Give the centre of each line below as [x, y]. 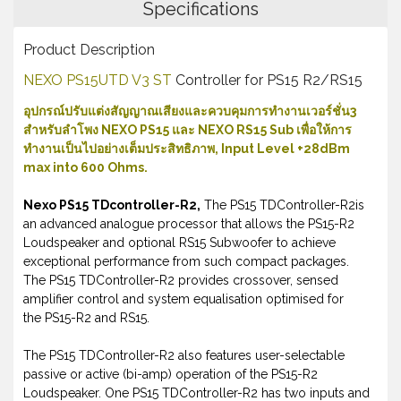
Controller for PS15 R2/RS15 [267, 81]
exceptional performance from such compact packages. [186, 262]
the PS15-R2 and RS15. [86, 318]
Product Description [89, 50]
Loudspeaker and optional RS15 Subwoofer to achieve [179, 243]
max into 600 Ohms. [85, 168]
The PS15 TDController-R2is [282, 205]
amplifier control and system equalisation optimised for [183, 299]
